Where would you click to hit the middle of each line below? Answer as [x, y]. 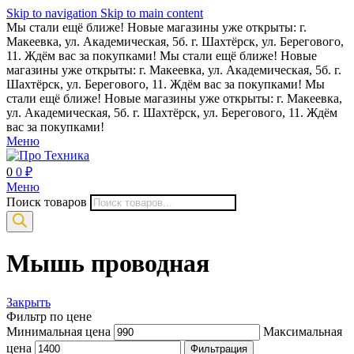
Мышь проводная [108, 264]
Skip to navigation [53, 13]
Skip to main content [152, 13]
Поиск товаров [47, 202]
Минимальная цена [58, 331]
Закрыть [28, 302]
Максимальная [303, 331]
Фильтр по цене [49, 316]
